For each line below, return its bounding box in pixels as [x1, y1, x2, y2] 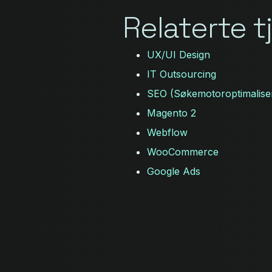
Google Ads [147, 165, 200, 178]
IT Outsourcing [147, 68, 216, 81]
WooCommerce [147, 146, 219, 158]
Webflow [147, 126, 188, 139]
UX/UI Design [147, 49, 210, 61]
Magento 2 [147, 107, 196, 120]
